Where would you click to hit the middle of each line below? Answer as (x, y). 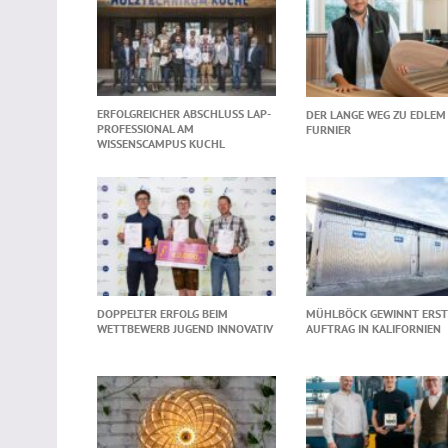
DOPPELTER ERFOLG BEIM (162, 313)
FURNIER (328, 129)
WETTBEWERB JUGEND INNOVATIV (185, 328)
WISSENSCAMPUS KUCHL (161, 143)
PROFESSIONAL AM (145, 128)
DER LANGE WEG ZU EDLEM (375, 114)
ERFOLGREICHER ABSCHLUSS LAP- (184, 113)
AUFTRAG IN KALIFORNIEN (373, 328)
